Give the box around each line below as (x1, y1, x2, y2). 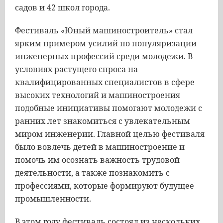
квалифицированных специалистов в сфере (15, 77, 195, 88)
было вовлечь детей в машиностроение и (15, 141, 185, 152)
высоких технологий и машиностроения (15, 90, 180, 101)
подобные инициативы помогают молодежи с (15, 103, 202, 113)
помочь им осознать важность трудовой (15, 154, 180, 165)
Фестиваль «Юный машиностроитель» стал (15, 25, 193, 36)
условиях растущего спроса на (15, 64, 138, 75)
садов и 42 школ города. (15, 2, 110, 13)
